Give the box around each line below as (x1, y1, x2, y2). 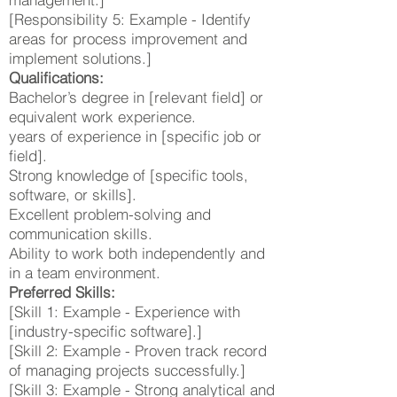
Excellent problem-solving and (9, 205, 211, 223)
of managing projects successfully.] (9, 361, 245, 379)
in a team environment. (9, 263, 160, 282)
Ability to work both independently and (9, 244, 265, 262)
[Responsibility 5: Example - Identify (9, 10, 251, 28)
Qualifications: (9, 68, 104, 87)
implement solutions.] (9, 49, 152, 67)
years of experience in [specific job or (9, 127, 261, 145)
